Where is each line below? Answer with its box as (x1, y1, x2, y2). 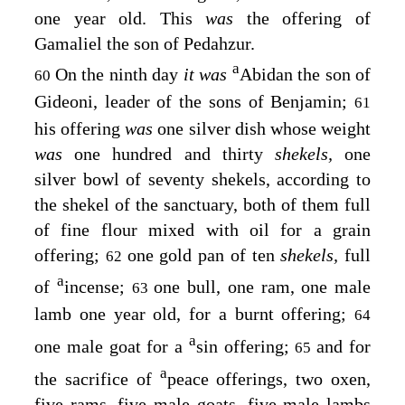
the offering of (246, 8, 372, 29)
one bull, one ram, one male (154, 277, 371, 297)
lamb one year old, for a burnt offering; (34, 304, 354, 325)
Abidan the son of (239, 63, 371, 84)
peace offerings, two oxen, (166, 368, 371, 389)
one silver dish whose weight (157, 118, 372, 138)
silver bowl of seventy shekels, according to (34, 168, 371, 189)
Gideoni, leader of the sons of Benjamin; (34, 90, 354, 111)
